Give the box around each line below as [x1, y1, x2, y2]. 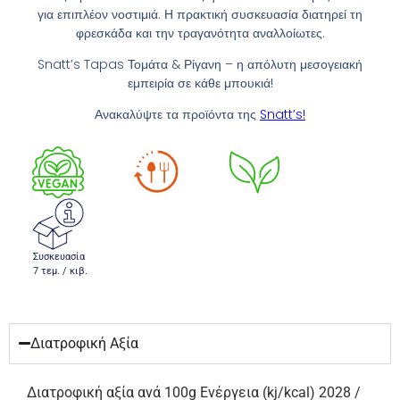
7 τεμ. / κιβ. [33, 264, 87, 277]
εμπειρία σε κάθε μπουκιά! [127, 74, 273, 92]
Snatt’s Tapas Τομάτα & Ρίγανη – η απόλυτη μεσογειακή [37, 55, 362, 73]
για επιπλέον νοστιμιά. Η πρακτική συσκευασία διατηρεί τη [37, 4, 362, 23]
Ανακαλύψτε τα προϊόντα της [95, 105, 260, 124]
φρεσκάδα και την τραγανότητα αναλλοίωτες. [75, 23, 325, 42]
